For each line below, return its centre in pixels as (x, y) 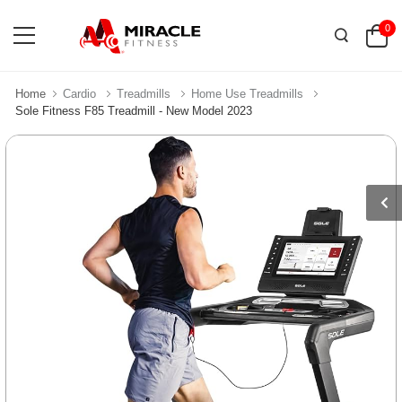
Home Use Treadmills (247, 94)
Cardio (79, 94)
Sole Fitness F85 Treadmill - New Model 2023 (134, 111)
